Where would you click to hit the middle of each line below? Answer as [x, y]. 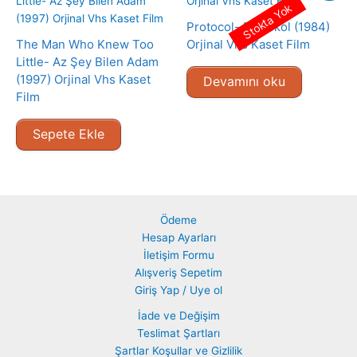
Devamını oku [244, 81]
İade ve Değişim [178, 315]
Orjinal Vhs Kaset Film [248, 45]
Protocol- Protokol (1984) [258, 27]
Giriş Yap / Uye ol [178, 290]
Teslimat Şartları [178, 333]
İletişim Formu [178, 255]
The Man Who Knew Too [85, 45]
